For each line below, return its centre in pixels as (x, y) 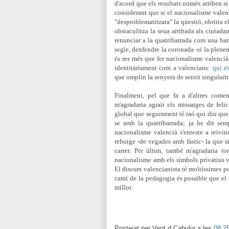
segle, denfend (135, 49)
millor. (123, 187)
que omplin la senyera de (150, 77)
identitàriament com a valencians (162, 68)
